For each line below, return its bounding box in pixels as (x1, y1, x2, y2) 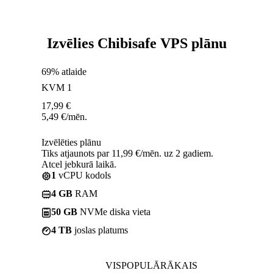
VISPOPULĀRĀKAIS (105, 260, 197, 271)
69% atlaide (41, 66, 87, 77)
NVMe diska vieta (77, 206, 151, 217)
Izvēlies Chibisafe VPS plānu (46, 35, 227, 51)
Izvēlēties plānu (41, 136, 101, 147)
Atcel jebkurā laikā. (41, 158, 116, 169)
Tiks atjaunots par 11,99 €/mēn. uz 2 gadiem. (41, 147, 213, 158)
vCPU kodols (56, 169, 111, 180)
